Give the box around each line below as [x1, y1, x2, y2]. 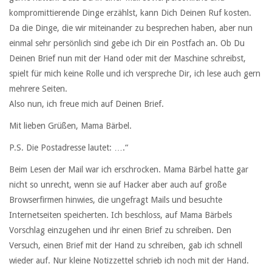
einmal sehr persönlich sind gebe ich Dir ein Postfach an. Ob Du [9, 38, 245, 48]
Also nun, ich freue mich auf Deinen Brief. [9, 98, 164, 109]
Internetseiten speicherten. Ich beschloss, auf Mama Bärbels [9, 210, 232, 220]
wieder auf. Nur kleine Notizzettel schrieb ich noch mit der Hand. [9, 256, 249, 266]
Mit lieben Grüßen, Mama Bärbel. [9, 120, 132, 131]
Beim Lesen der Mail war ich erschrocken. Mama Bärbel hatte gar [9, 165, 248, 175]
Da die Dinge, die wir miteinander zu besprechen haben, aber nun [9, 22, 253, 33]
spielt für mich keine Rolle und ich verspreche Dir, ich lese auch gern [9, 68, 260, 78]
